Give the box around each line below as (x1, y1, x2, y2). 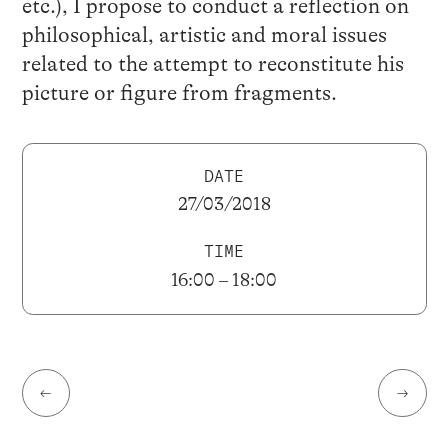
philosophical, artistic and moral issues (21, 23, 387, 48)
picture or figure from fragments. (21, 81, 337, 106)
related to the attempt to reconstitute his (21, 52, 404, 77)
